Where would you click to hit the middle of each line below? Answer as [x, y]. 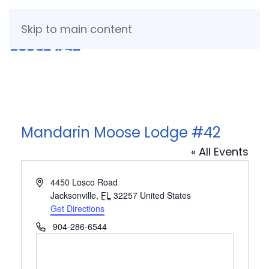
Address [51, 181]
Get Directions [78, 208]
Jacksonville [74, 195]
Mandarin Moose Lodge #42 [120, 132]
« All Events [219, 152]
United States [166, 195]
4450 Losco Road [84, 182]
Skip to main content [77, 29]
